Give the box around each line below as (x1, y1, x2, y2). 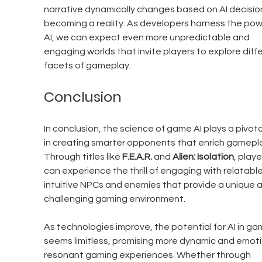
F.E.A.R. (122, 152, 152, 162)
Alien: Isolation (172, 152, 234, 162)
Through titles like (43, 152, 122, 162)
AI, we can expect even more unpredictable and (43, 33, 251, 43)
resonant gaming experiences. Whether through (43, 250, 253, 260)
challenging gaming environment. (43, 194, 187, 204)
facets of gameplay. (43, 61, 131, 71)
